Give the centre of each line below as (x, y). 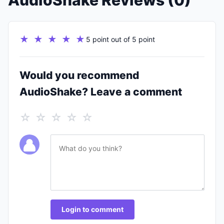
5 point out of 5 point (120, 39)
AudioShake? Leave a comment (101, 92)
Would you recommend (79, 75)
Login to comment (92, 209)
